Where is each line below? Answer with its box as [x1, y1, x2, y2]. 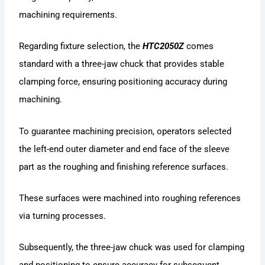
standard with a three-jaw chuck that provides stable [19, 59, 225, 70]
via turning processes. [19, 211, 106, 222]
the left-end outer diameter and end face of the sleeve [19, 143, 230, 154]
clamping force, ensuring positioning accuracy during [19, 76, 228, 88]
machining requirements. [19, 9, 118, 21]
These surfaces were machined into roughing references [19, 193, 241, 204]
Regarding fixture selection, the [19, 41, 143, 52]
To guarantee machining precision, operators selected [19, 125, 232, 137]
